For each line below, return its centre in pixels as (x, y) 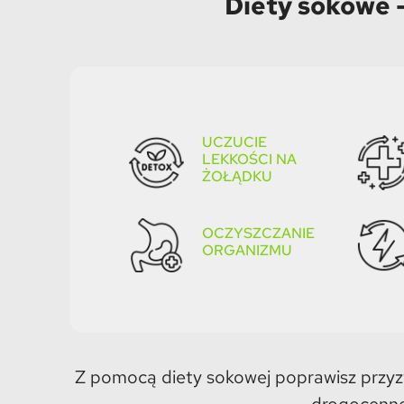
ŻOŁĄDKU (237, 177)
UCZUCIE (234, 142)
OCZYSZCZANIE (258, 234)
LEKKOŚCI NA (249, 160)
